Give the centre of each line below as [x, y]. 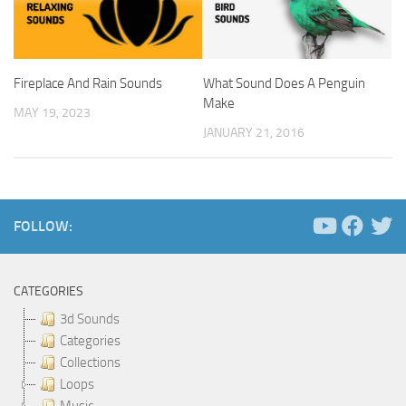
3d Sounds [90, 319]
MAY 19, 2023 [52, 112]
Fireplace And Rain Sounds [88, 83]
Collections [90, 362]
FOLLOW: [43, 226]
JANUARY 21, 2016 [254, 132]
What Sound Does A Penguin [284, 83]
